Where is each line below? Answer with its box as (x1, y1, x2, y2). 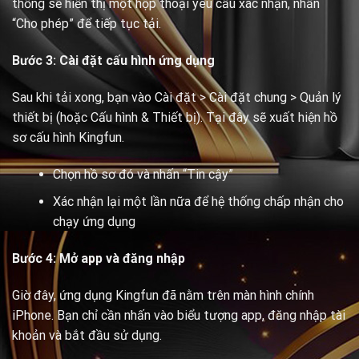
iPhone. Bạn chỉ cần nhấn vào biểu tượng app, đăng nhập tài (12, 307, 345, 323)
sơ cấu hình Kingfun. (12, 129, 124, 145)
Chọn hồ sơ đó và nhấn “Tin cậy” (52, 166, 233, 182)
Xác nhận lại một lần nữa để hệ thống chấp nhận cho (52, 194, 344, 210)
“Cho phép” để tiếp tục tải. (12, 16, 161, 32)
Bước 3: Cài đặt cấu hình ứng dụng (12, 53, 215, 69)
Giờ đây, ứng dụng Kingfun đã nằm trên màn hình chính (12, 287, 314, 303)
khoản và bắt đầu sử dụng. (12, 327, 162, 343)
